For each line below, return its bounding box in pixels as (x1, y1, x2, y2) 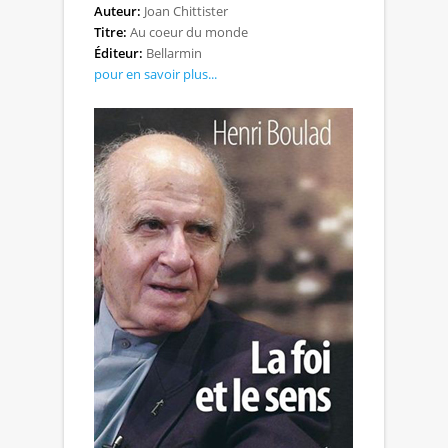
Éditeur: (94, 43, 143, 62)
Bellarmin (143, 43, 202, 62)
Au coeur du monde (127, 22, 248, 41)
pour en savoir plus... (94, 64, 217, 83)
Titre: (94, 22, 127, 41)
